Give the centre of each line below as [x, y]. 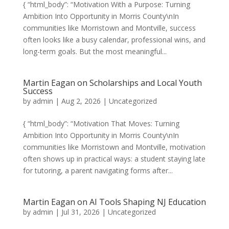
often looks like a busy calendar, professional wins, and [114, 40]
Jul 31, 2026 [80, 212]
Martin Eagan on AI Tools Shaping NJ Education [114, 202]
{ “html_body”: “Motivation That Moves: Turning [101, 123]
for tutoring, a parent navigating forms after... [98, 170]
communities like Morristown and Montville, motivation [114, 147]
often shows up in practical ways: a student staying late [114, 159]
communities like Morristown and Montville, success [109, 28]
